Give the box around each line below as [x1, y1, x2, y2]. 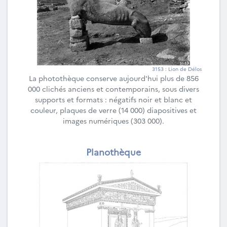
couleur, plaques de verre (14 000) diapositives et [30, 104, 197, 115]
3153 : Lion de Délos [152, 65, 202, 72]
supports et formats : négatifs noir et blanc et [35, 94, 192, 104]
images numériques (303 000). [63, 115, 164, 126]
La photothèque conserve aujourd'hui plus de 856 [28, 72, 199, 83]
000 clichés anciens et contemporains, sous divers [28, 83, 199, 94]
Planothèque [86, 145, 141, 158]
